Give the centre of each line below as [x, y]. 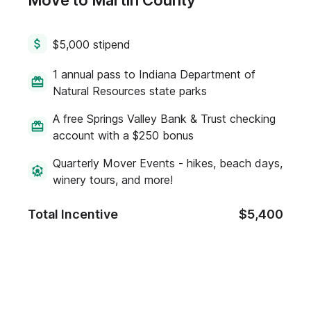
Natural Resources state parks [130, 91]
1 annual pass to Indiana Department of [154, 74]
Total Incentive [73, 214]
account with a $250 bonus [123, 135]
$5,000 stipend [92, 44]
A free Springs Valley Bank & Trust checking [164, 119]
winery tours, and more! [113, 180]
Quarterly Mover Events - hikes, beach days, [168, 163]
